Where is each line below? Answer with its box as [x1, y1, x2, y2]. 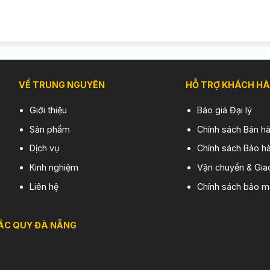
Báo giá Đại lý [197, 105, 253, 115]
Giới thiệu [30, 105, 67, 115]
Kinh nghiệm [30, 162, 79, 172]
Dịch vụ [30, 143, 60, 154]
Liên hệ [30, 181, 59, 192]
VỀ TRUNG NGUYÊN [18, 80, 105, 90]
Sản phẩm [30, 124, 71, 134]
